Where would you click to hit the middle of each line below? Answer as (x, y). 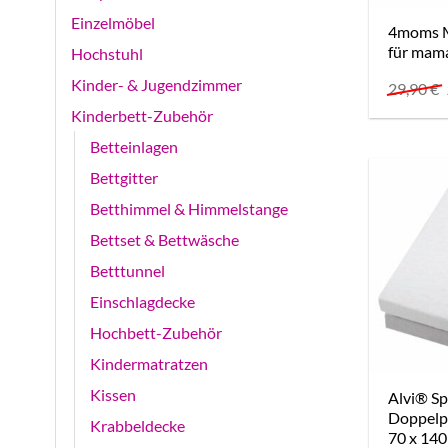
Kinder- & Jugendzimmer (156, 85)
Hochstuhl (107, 54)
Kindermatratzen (149, 364)
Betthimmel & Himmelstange (189, 209)
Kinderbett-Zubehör (142, 116)
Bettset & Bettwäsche (164, 240)
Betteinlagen (134, 147)
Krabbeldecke (137, 426)
